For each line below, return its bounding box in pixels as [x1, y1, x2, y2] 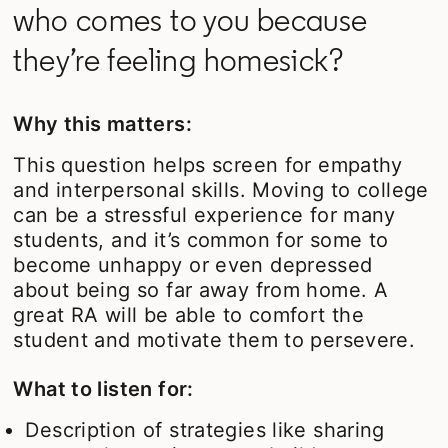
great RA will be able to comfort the [13, 302, 365, 327]
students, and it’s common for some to [13, 227, 389, 252]
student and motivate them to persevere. [13, 327, 416, 352]
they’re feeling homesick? [13, 40, 343, 79]
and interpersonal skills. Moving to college [13, 177, 429, 202]
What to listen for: [13, 376, 194, 401]
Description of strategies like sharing [25, 417, 385, 442]
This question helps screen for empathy [13, 152, 403, 177]
